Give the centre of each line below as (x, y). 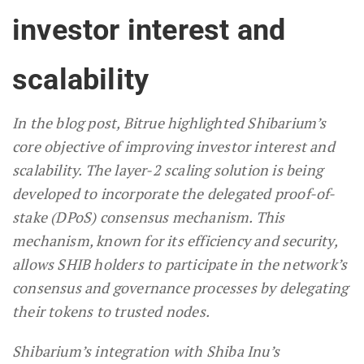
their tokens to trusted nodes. (111, 311)
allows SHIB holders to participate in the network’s (180, 264)
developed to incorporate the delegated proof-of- (174, 193)
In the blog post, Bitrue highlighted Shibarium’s (169, 122)
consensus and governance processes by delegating (180, 287)
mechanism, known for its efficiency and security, (175, 240)
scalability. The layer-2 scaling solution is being (168, 169)
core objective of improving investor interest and (173, 146)
